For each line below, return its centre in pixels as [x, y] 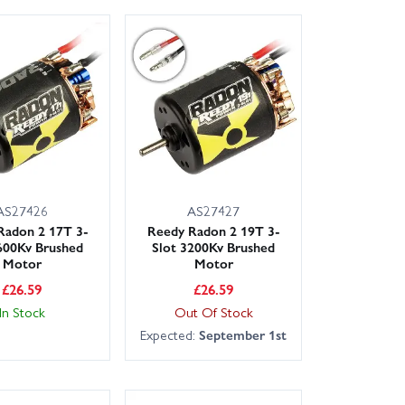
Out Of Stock [213, 311]
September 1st [243, 334]
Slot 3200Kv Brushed [214, 246]
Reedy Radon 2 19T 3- [213, 230]
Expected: [170, 334]
